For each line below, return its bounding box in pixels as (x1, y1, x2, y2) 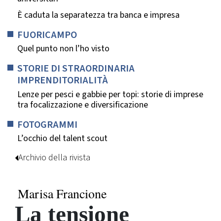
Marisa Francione (18, 184, 107, 202)
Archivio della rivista (18, 151, 90, 164)
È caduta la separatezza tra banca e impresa (17, 8, 180, 21)
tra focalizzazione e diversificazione (17, 98, 148, 111)
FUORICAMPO (17, 27, 77, 42)
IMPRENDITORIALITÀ (17, 73, 108, 88)
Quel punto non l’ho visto (17, 42, 110, 55)
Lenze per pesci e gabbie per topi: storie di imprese (17, 88, 203, 101)
